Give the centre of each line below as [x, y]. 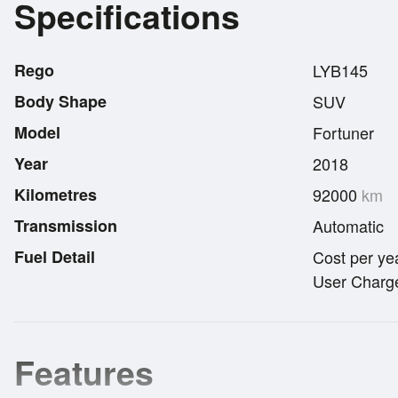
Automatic [348, 225]
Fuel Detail [55, 256]
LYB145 [340, 70]
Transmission [66, 225]
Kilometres [56, 194]
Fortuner [343, 132]
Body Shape [60, 101]
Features [84, 371]
